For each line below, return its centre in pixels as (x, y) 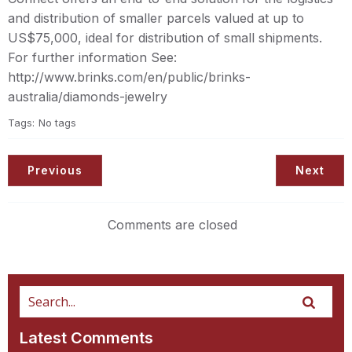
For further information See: (92, 57)
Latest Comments (86, 338)
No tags (57, 123)
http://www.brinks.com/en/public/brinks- (129, 77)
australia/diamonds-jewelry (88, 97)
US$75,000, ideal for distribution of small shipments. (165, 38)
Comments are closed (172, 225)
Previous (55, 170)
